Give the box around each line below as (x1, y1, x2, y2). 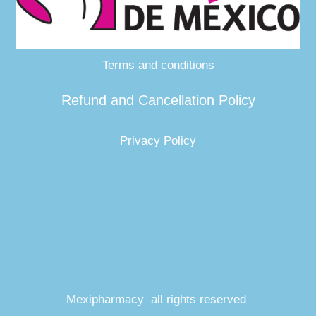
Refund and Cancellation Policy (61, 92, 255, 109)
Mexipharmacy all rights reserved (66, 292, 247, 306)
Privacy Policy (120, 133, 196, 147)
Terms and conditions (102, 59, 214, 73)
